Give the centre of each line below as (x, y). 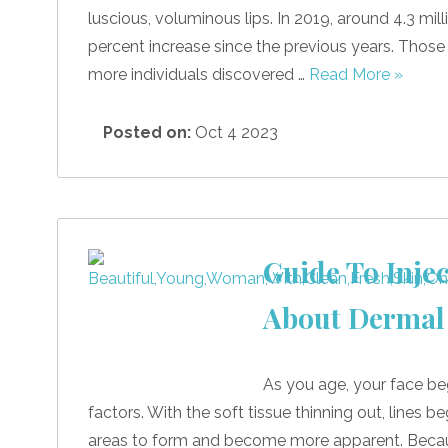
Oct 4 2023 (234, 132)
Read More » (356, 74)
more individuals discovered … (198, 74)
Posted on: (147, 132)
